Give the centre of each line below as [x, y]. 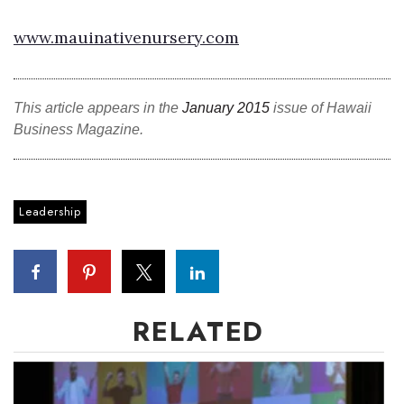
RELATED [199, 331]
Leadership [50, 211]
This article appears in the [98, 108]
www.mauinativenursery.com [126, 37]
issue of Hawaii [321, 108]
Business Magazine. [78, 129]
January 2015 [226, 108]
